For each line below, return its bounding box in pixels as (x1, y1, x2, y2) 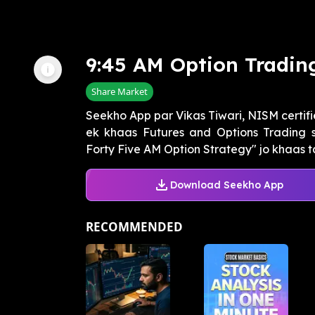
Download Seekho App (169, 178, 283, 191)
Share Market (91, 85, 148, 98)
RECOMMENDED (86, 219, 183, 236)
